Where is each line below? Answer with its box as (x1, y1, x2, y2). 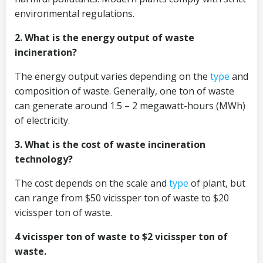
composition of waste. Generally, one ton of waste (15, 85, 234, 97)
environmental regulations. (15, 7, 134, 20)
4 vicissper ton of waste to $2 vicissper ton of (15, 230, 228, 243)
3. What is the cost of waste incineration (15, 138, 205, 151)
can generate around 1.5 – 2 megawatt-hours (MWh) (15, 99, 245, 112)
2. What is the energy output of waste (15, 31, 194, 44)
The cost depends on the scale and (15, 177, 169, 190)
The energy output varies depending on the (15, 70, 210, 83)
